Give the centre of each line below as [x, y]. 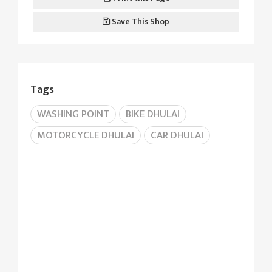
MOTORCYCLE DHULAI [86, 135]
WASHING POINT [73, 114]
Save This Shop [140, 22]
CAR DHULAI [177, 135]
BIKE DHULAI [153, 114]
